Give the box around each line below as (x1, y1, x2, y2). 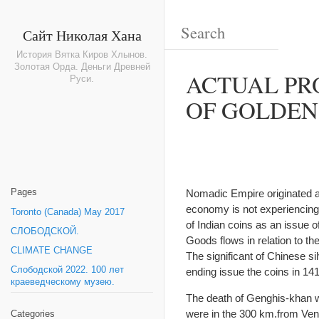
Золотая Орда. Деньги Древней (14, 62, 150, 72)
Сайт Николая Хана (22, 26, 142, 44)
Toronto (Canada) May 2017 (11, 207, 125, 217)
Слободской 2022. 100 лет (11, 265, 124, 275)
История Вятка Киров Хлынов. (16, 50, 147, 60)
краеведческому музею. (11, 277, 115, 287)
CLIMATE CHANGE (11, 246, 93, 256)
